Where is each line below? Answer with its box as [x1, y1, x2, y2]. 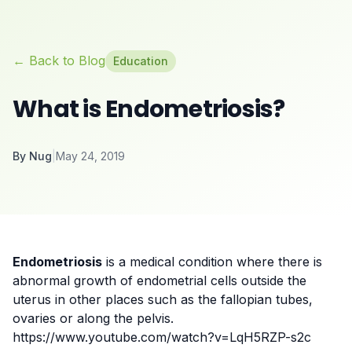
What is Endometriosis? [13, 93, 285, 126]
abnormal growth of [13, 273, 137, 288]
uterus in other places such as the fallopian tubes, [13, 291, 313, 307]
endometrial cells [137, 273, 237, 288]
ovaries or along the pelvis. [13, 310, 178, 326]
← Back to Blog [13, 53, 105, 68]
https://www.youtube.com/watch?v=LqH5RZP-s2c [13, 329, 311, 345]
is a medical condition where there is [102, 254, 322, 269]
